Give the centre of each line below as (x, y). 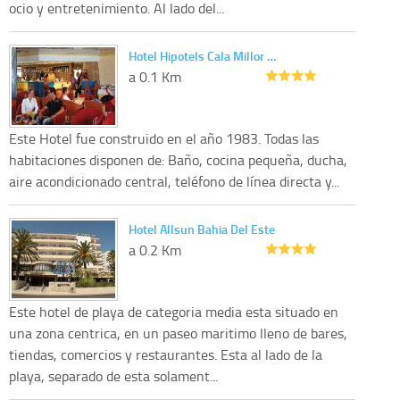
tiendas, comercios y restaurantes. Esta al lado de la (166, 355)
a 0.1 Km (155, 77)
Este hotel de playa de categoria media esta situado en (174, 312)
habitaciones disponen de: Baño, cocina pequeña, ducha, (178, 160)
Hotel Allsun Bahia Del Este (202, 229)
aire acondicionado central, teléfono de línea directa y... (174, 182)
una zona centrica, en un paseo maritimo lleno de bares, (178, 333)
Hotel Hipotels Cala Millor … (202, 56)
